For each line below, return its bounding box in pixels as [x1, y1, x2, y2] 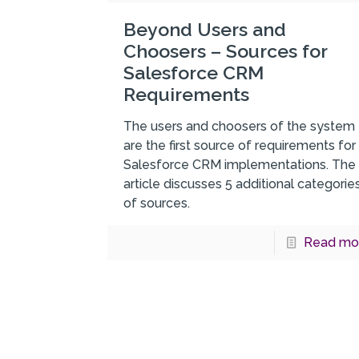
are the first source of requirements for [123, 137, 357, 153]
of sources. [123, 195, 191, 211]
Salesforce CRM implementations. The [123, 156, 357, 172]
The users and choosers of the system [123, 118, 356, 134]
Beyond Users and [123, 18, 287, 40]
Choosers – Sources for [123, 39, 328, 62]
